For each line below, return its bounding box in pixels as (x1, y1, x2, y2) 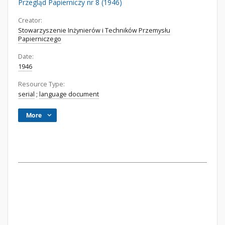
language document (39, 90, 99, 98)
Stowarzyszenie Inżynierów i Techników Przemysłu (18, 26, 170, 35)
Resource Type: (18, 80, 65, 88)
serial (18, 90, 35, 98)
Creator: (18, 16, 42, 25)
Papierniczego (18, 35, 61, 43)
